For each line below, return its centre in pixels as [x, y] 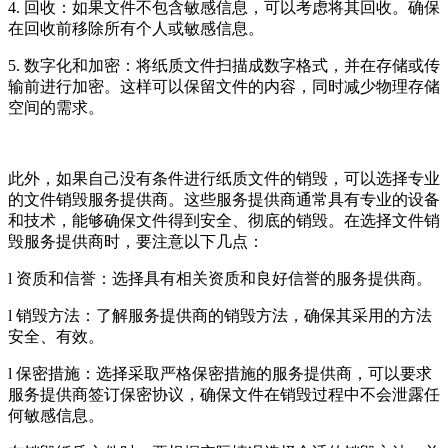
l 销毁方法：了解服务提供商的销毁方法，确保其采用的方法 [220, 316]
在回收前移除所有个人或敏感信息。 [136, 29]
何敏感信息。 [56, 416]
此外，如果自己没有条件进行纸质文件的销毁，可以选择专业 [224, 179]
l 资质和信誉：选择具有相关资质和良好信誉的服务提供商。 [220, 279]
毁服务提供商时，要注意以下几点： [136, 242]
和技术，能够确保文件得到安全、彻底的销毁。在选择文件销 [224, 221]
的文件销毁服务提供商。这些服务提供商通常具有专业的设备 [224, 200]
